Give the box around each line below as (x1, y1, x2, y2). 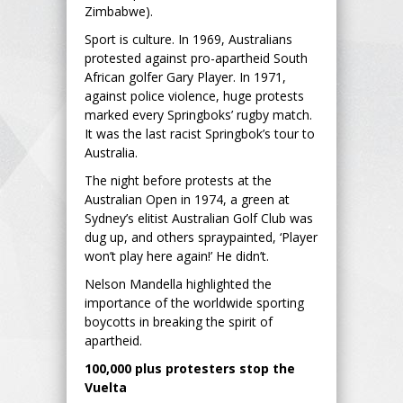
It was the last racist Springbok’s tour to (85, 124, 315, 142)
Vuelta (85, 378, 127, 396)
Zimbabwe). (85, 2, 157, 20)
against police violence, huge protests (85, 86, 304, 104)
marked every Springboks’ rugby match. (85, 105, 312, 123)
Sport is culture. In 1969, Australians (85, 30, 292, 48)
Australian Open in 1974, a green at (85, 190, 290, 208)
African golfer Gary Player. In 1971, (85, 67, 286, 85)
